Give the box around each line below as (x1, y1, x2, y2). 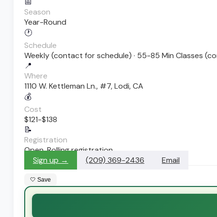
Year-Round (24, 16, 66, 27)
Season (24, 6, 50, 17)
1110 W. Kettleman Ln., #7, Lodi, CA (24, 80, 143, 91)
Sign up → (33, 155, 68, 165)
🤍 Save (30, 176, 51, 183)
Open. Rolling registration (24, 144, 113, 155)
